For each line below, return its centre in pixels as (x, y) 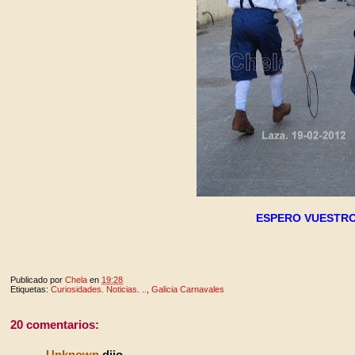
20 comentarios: (55, 324)
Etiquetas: (31, 289)
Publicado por (38, 280)
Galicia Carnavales (188, 289)
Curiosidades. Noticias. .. (99, 289)
